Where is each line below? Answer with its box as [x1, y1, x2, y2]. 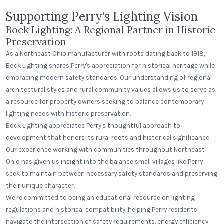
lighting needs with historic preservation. [6, 110, 131, 117]
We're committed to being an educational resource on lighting [6, 194, 195, 201]
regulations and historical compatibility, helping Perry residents [6, 206, 197, 213]
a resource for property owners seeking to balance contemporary [6, 98, 204, 105]
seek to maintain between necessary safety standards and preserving [6, 170, 217, 177]
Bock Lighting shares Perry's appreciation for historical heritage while [6, 62, 215, 69]
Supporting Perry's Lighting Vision [6, 9, 198, 24]
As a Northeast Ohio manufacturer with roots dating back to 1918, [6, 50, 205, 57]
